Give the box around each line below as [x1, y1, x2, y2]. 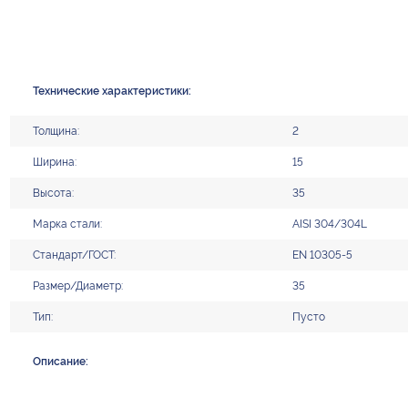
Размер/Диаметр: [32, 278, 123, 292]
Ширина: [32, 154, 76, 168]
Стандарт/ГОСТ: [32, 247, 116, 261]
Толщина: [32, 123, 79, 138]
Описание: [32, 353, 88, 368]
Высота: [32, 185, 74, 199]
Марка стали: [32, 216, 102, 230]
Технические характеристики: [32, 83, 191, 97]
